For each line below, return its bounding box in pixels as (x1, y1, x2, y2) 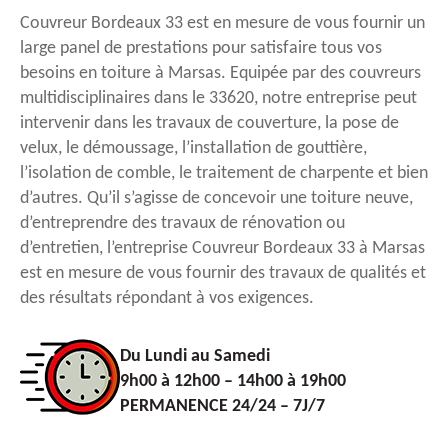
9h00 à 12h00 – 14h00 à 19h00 (120, 371, 346, 391)
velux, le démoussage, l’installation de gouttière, (20, 139, 367, 159)
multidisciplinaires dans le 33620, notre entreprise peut (20, 89, 417, 109)
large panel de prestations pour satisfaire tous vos (20, 39, 382, 59)
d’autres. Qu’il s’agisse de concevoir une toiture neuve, (20, 189, 413, 209)
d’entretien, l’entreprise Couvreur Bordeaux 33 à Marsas (20, 239, 425, 259)
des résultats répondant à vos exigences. (20, 289, 314, 309)
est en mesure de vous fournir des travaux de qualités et (20, 264, 426, 284)
